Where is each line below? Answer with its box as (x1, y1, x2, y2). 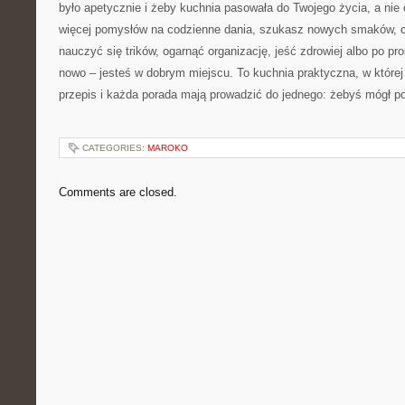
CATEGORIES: (82, 143, 147, 153)
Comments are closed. (59, 185, 177, 199)
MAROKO (147, 143, 188, 153)
